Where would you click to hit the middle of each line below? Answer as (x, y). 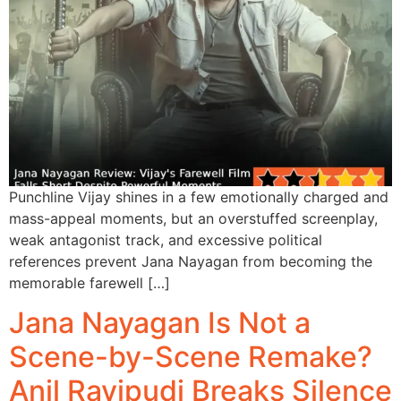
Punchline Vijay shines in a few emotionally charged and (199, 196)
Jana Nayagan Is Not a (160, 322)
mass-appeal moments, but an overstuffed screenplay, (193, 218)
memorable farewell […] (90, 282)
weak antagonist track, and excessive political (166, 239)
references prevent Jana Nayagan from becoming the (191, 261)
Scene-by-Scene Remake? (191, 356)
